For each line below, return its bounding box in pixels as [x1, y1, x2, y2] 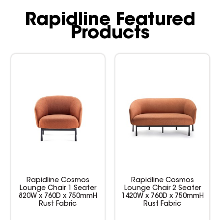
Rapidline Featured [25, 11, 195, 29]
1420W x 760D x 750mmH [121, 192, 204, 200]
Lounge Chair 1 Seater [19, 185, 96, 192]
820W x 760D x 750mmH [18, 192, 97, 200]
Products [70, 25, 150, 43]
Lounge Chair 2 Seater [124, 185, 201, 192]
